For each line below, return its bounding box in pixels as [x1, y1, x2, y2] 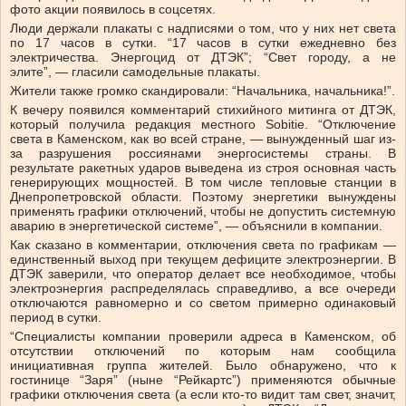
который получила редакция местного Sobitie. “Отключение [10, 117, 396, 132]
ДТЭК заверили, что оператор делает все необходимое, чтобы [10, 266, 396, 282]
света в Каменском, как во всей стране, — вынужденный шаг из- [10, 131, 396, 147]
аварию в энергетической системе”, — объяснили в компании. [10, 218, 382, 234]
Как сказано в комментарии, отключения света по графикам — [10, 237, 396, 253]
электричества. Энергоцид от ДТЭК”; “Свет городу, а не [10, 50, 396, 65]
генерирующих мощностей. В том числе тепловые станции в [10, 175, 396, 190]
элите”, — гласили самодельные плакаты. [10, 64, 260, 80]
